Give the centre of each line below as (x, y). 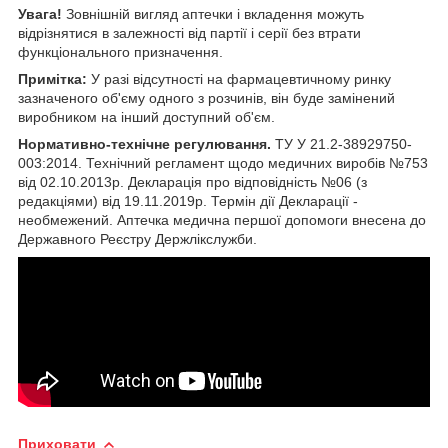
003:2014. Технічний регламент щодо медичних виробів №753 (223, 162)
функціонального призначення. (120, 51)
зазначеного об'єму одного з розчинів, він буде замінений (206, 97)
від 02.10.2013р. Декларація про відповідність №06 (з (192, 181)
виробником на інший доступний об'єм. (146, 116)
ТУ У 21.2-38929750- (343, 143)
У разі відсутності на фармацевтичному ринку (239, 78)
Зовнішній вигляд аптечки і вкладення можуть (215, 13)
